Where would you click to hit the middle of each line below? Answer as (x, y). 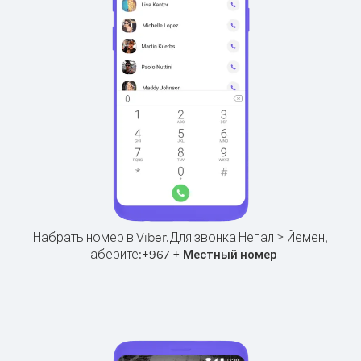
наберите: (113, 254)
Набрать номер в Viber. (101, 237)
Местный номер (230, 254)
